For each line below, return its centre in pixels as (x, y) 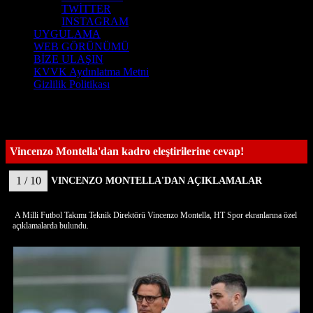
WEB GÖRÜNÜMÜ (81, 46)
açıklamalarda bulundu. (51, 226)
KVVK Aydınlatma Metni (91, 72)
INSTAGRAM (95, 21)
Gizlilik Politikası (72, 84)
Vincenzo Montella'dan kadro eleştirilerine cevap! (127, 151)
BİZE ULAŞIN (68, 59)
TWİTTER (86, 9)
